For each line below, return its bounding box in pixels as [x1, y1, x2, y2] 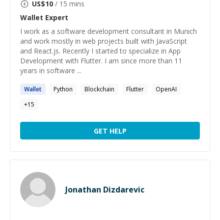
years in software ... [20, 66, 82, 75]
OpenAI [156, 85, 177, 93]
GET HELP [93, 126, 127, 136]
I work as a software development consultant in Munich [20, 27, 197, 36]
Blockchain [84, 85, 114, 93]
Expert [43, 13, 68, 22]
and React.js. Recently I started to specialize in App [20, 46, 181, 55]
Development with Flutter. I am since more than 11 [20, 56, 182, 65]
